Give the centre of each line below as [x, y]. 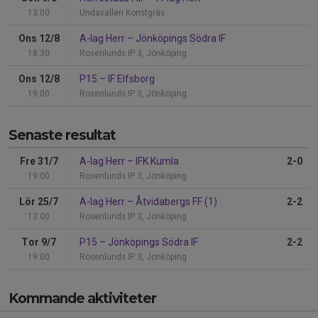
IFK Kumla [156, 161]
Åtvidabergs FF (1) [175, 201]
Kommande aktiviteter [82, 298]
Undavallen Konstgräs [122, 12]
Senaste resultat [62, 135]
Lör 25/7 [39, 201]
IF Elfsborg [130, 78]
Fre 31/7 [39, 161]
